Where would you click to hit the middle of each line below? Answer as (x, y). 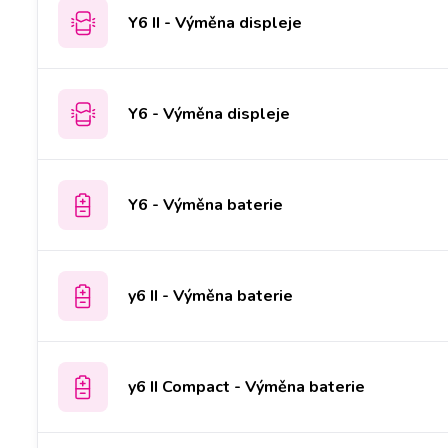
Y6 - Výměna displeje (209, 113)
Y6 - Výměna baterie (205, 204)
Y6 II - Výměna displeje (215, 22)
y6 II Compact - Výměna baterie (246, 386)
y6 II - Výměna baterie (210, 295)
